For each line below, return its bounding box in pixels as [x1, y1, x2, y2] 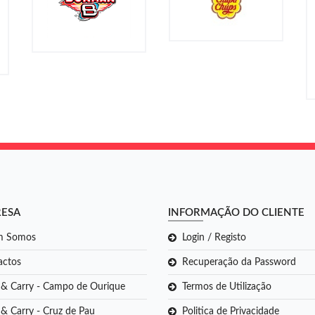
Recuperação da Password [182, 257, 296, 267]
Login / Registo [182, 232, 246, 243]
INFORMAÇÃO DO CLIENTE [168, 207, 304, 218]
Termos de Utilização [182, 281, 271, 292]
